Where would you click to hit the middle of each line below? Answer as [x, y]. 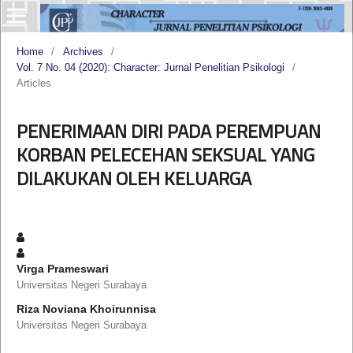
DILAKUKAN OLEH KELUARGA [134, 178]
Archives [83, 51]
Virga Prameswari [62, 268]
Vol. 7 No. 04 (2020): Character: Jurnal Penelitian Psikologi [150, 67]
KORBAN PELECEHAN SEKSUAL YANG [165, 154]
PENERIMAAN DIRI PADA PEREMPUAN [168, 130]
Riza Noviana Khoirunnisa [86, 308]
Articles [33, 83]
